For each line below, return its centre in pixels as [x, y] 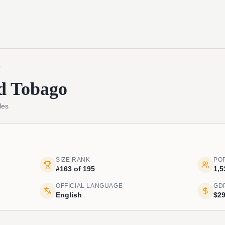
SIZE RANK [73, 160]
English [69, 195]
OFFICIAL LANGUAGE [89, 186]
